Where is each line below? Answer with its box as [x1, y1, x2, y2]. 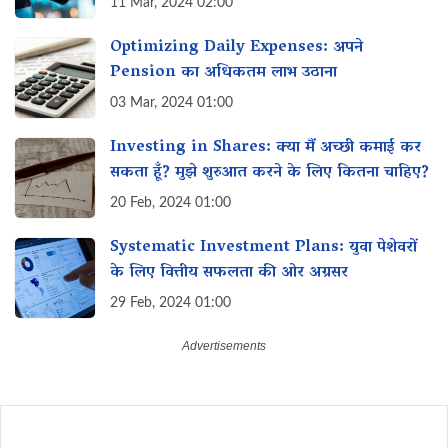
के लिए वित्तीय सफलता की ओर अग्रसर [110, 257, 348, 288]
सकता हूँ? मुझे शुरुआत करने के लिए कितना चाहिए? [110, 157, 429, 188]
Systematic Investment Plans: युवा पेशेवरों [110, 233, 417, 264]
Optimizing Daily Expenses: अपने [110, 33, 363, 64]
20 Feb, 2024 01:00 [110, 195, 231, 210]
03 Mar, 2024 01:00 [110, 95, 233, 110]
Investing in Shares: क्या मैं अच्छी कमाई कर [110, 133, 421, 164]
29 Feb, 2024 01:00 [110, 295, 231, 310]
